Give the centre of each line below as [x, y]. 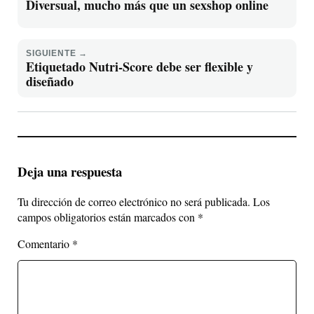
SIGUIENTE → [57, 53]
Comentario [45, 244]
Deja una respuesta [70, 172]
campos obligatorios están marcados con [108, 217]
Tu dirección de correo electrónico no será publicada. [134, 202]
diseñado [50, 81]
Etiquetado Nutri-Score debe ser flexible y [139, 66]
